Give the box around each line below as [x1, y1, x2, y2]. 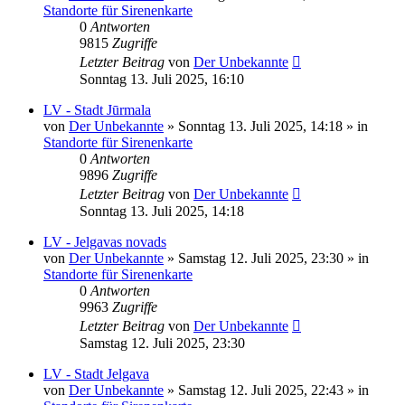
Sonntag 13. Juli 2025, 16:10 [80, 71, 244, 87]
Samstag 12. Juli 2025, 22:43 [178, 381, 344, 398]
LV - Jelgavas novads [43, 233, 166, 250]
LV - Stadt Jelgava [43, 365, 149, 381]
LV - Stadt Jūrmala [43, 101, 151, 118]
